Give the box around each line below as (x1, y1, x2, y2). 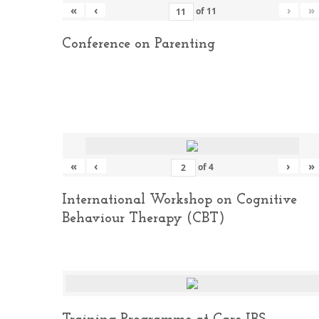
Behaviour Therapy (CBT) (62, 211, 224, 226)
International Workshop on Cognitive (62, 193, 297, 208)
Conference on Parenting (62, 37, 215, 52)
